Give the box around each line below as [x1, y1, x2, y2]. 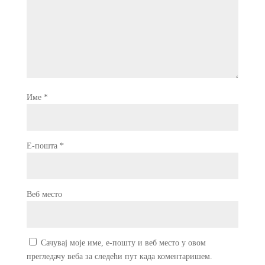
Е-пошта [26, 141, 60, 150]
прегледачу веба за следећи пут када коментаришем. [26, 251, 212, 261]
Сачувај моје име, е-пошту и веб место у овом [40, 238, 206, 247]
